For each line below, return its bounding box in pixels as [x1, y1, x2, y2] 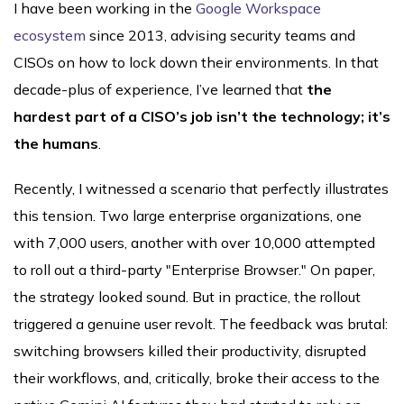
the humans [14, 134, 98, 153]
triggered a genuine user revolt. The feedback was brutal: [14, 315, 388, 334]
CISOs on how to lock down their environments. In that [14, 53, 379, 72]
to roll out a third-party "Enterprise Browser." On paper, [14, 261, 375, 280]
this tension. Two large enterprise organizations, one [14, 207, 362, 225]
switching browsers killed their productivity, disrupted [14, 342, 366, 361]
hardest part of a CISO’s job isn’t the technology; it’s [14, 107, 390, 126]
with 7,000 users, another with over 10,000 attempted [14, 234, 375, 252]
